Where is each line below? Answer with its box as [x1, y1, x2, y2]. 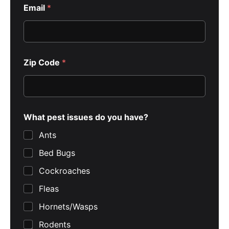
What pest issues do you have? [24, 112, 148, 123]
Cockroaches [39, 166, 90, 176]
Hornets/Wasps [39, 201, 98, 212]
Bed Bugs [39, 148, 75, 158]
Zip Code [24, 57, 62, 68]
